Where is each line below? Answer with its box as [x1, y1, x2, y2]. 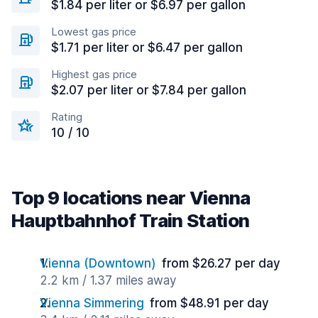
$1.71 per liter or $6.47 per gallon [51, 40, 243, 55]
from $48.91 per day [150, 296, 269, 310]
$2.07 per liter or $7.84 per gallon [51, 83, 246, 97]
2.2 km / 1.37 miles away [40, 273, 176, 287]
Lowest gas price [51, 25, 136, 38]
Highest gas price [51, 67, 137, 81]
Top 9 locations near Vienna [11, 187, 251, 209]
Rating [51, 110, 82, 124]
